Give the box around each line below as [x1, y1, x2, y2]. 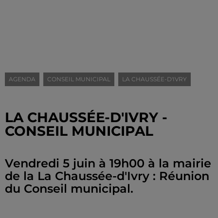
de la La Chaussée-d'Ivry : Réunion [5, 169, 209, 183]
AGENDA [9, 75, 36, 83]
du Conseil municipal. [5, 182, 133, 196]
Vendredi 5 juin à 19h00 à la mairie [5, 156, 211, 170]
